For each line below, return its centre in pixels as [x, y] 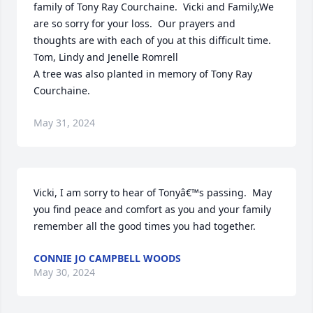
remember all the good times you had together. [145, 226]
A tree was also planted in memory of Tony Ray [143, 74]
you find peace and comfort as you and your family [152, 210]
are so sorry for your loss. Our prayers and [134, 24]
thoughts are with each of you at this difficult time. [152, 41]
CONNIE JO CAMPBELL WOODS [107, 259]
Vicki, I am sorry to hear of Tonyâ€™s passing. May [153, 193]
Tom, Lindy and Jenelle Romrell [106, 57]
